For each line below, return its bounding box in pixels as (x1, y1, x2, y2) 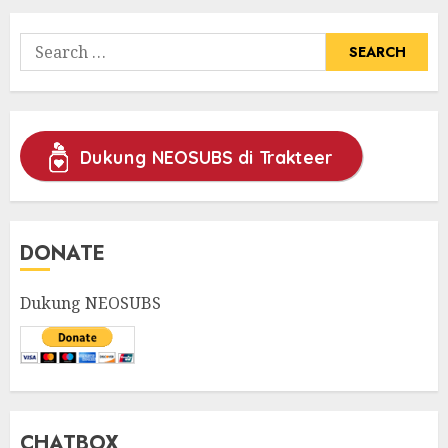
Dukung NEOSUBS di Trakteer (79, 145, 333, 169)
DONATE (20, 239, 105, 268)
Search (19, 33, 72, 56)
